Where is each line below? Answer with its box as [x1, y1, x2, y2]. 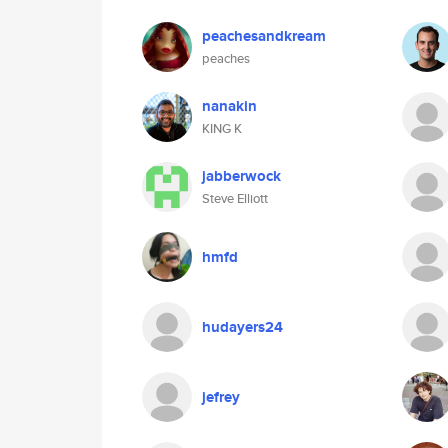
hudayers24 [202, 316, 283, 338]
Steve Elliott [202, 189, 268, 208]
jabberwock [202, 165, 281, 187]
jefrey [202, 386, 240, 408]
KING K [202, 119, 242, 138]
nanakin [202, 95, 257, 117]
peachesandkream [202, 25, 326, 47]
